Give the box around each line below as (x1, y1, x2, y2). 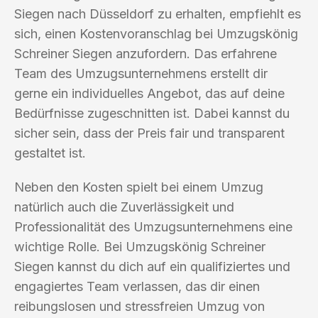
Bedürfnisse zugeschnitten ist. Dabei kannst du (14, 105, 290, 121)
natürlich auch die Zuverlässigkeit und (14, 199, 234, 214)
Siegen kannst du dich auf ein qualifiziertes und (14, 258, 290, 274)
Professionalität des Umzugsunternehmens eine (14, 219, 292, 234)
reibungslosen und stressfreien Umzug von (14, 298, 265, 314)
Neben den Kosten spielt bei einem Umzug (14, 179, 263, 194)
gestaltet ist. (14, 145, 86, 160)
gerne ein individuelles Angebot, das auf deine (14, 85, 285, 101)
